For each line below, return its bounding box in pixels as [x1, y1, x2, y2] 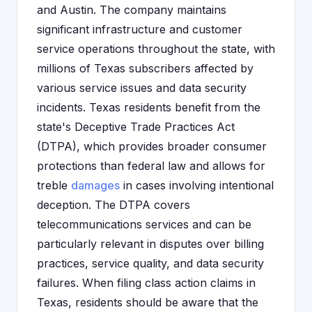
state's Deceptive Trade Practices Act [37, 120, 235, 134]
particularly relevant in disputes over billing [37, 237, 264, 251]
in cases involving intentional [120, 178, 274, 192]
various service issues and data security [37, 81, 247, 95]
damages [71, 178, 120, 192]
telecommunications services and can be [37, 217, 251, 231]
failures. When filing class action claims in [37, 276, 256, 290]
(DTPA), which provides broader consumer [37, 139, 267, 153]
